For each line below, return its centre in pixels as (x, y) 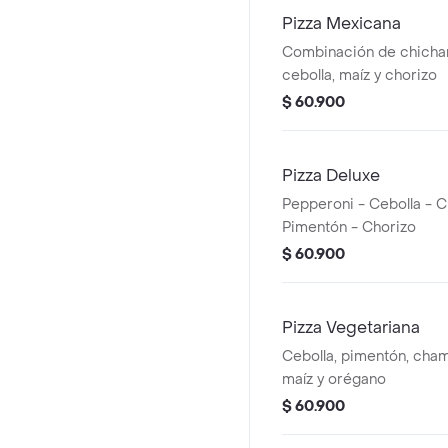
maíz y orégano (334, 379)
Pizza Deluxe (331, 175)
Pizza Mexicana (341, 23)
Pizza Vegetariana (351, 327)
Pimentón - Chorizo (349, 227)
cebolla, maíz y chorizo (359, 75)
